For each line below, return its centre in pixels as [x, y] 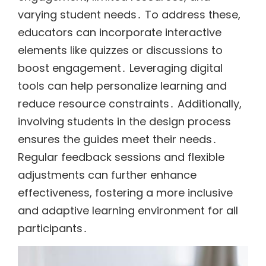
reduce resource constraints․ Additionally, [130, 104]
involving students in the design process [124, 122]
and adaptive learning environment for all [128, 211]
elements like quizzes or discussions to [120, 50]
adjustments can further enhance [107, 175]
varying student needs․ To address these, [129, 15]
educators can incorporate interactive [120, 33]
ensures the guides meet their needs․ [118, 140]
